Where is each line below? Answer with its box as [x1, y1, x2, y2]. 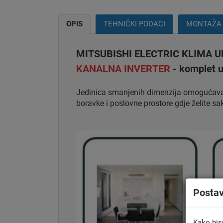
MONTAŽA [186, 19, 222, 28]
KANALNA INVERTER [76, 62, 170, 75]
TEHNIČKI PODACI [104, 19, 165, 28]
